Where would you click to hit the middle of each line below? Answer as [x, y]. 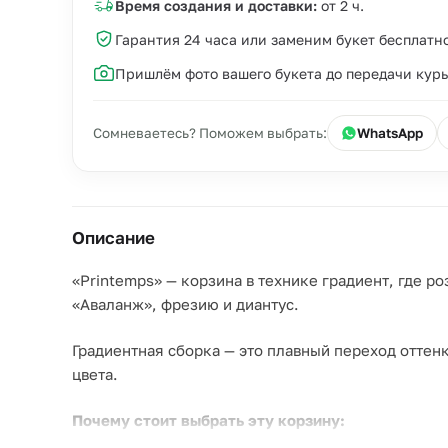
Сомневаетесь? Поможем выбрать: [210, 133]
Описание [113, 237]
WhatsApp [390, 133]
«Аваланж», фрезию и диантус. [185, 304]
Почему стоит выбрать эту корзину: [208, 420]
